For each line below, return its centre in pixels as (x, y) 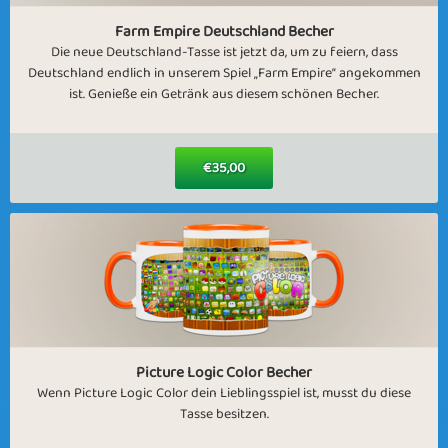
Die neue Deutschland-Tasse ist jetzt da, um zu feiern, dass (224, 52)
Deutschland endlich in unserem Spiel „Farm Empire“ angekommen (224, 73)
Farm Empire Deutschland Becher (224, 31)
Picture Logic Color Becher (224, 372)
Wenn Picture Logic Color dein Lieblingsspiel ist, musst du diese (224, 393)
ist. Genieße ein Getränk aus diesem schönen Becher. (224, 94)
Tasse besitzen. (224, 414)
